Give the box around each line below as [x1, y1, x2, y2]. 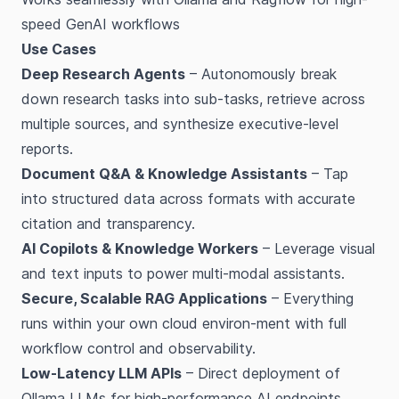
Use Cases [21, 40, 96, 58]
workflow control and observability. [21, 339, 256, 357]
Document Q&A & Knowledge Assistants [21, 165, 307, 183]
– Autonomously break [185, 65, 337, 83]
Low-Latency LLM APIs [21, 364, 182, 382]
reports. [21, 140, 73, 158]
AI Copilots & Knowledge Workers [21, 240, 258, 257]
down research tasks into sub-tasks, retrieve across [21, 90, 365, 108]
